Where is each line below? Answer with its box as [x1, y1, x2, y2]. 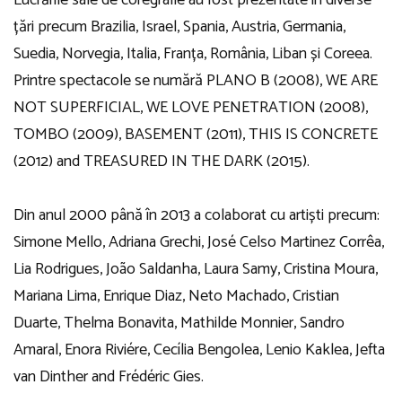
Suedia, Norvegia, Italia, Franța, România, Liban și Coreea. [13, 39, 372, 67]
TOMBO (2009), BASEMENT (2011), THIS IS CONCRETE [13, 120, 378, 148]
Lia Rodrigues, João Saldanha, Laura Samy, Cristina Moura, [13, 255, 378, 283]
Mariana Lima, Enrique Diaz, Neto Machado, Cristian [13, 282, 339, 310]
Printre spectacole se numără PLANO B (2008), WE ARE [13, 66, 378, 94]
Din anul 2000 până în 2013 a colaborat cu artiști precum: [13, 201, 380, 229]
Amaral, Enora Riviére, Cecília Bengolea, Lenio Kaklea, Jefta [13, 336, 385, 363]
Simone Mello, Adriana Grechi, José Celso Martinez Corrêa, [13, 228, 384, 256]
